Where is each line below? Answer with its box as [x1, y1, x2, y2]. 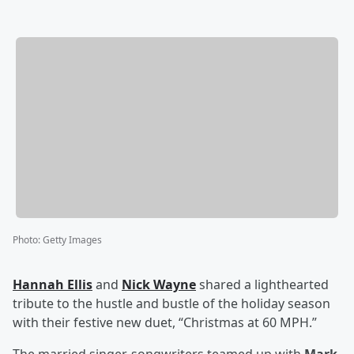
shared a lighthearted [196, 276, 329, 294]
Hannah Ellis [13, 276, 92, 294]
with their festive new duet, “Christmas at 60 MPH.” [13, 314, 317, 332]
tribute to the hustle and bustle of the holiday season [13, 295, 330, 313]
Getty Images [43, 233, 102, 247]
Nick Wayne [122, 276, 196, 294]
